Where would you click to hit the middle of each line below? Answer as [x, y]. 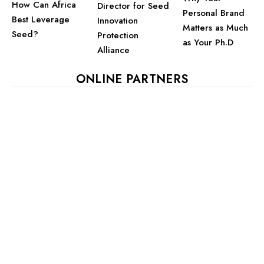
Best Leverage [41, 20]
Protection [118, 35]
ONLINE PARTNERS [132, 79]
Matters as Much [215, 28]
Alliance [113, 50]
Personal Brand [214, 13]
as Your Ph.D [208, 43]
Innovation [118, 20]
